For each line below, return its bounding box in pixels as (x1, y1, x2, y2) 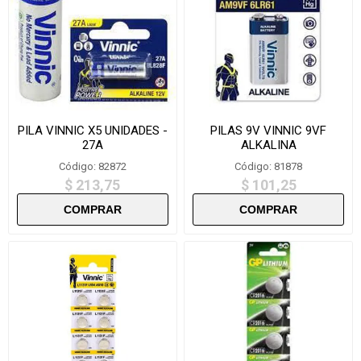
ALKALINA (240, 137, 297, 152)
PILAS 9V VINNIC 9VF (210, 122, 327, 138)
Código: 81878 (234, 160, 303, 172)
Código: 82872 (58, 160, 127, 172)
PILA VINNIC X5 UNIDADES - (17, 122, 168, 138)
